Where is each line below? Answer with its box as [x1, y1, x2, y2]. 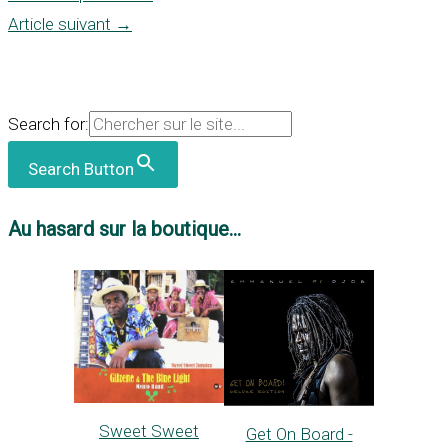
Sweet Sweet [99, 421, 199, 442]
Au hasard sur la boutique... [8, 217, 241, 242]
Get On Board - [245, 423, 353, 444]
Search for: [8, 113, 89, 134]
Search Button [28, 158, 134, 179]
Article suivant [8, 13, 115, 34]
